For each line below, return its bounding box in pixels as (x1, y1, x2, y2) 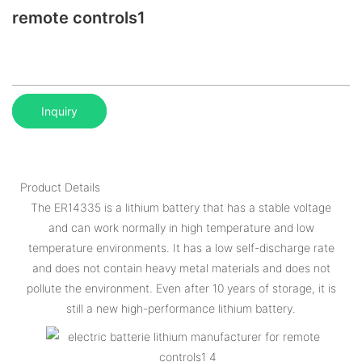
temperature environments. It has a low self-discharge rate (27, 240, 335, 255)
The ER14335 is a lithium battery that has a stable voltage (31, 200, 331, 214)
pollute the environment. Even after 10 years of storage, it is (26, 280, 336, 295)
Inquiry (41, 103, 78, 118)
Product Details (20, 179, 100, 194)
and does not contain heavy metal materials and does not (32, 260, 330, 275)
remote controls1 (12, 8, 145, 27)
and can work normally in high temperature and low (48, 220, 314, 234)
